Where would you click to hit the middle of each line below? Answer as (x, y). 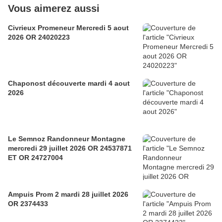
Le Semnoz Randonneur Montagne (28, 139)
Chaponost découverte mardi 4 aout (48, 83)
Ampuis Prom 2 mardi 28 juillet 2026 (34, 194)
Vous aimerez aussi (54, 9)
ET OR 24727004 (35, 158)
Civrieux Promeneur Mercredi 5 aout (23, 28)
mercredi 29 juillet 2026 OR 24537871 (48, 148)
